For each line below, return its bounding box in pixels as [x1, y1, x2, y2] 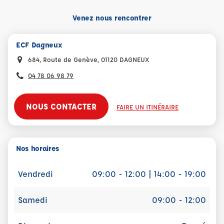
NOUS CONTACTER [26, 101, 96, 111]
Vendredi [18, 168, 53, 179]
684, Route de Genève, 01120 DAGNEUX [28, 55, 149, 63]
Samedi [18, 194, 47, 205]
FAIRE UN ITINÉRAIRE [116, 102, 178, 111]
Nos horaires [16, 143, 59, 153]
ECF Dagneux [16, 40, 62, 49]
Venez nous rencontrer [72, 13, 151, 22]
